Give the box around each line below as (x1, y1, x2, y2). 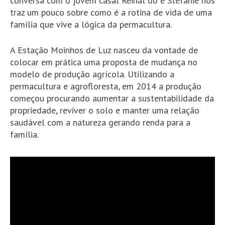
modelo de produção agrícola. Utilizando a (10, 68, 174, 80)
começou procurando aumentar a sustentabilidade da (10, 92, 214, 104)
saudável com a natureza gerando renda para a (10, 117, 190, 129)
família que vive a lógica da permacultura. (10, 19, 172, 31)
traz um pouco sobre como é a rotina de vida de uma (10, 7, 212, 19)
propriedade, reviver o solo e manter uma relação (10, 104, 199, 117)
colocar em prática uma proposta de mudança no (10, 56, 197, 68)
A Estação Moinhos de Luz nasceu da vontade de (10, 44, 198, 56)
